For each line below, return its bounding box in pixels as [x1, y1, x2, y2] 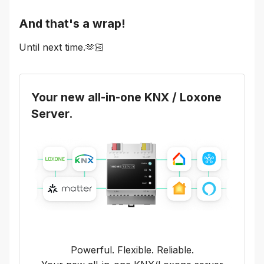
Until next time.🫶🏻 [19, 41, 104, 53]
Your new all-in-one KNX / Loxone [31, 90, 222, 104]
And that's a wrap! [19, 16, 126, 31]
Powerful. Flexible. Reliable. [70, 244, 194, 256]
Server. [31, 106, 73, 121]
